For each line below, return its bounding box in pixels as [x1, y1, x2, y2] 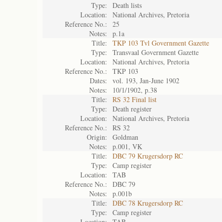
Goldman [112, 132, 138, 142]
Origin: [87, 132, 107, 142]
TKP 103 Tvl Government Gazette [112, 38, 209, 48]
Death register [112, 104, 152, 113]
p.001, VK [112, 142, 142, 151]
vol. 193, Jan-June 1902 [112, 76, 179, 85]
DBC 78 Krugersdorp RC [112, 198, 183, 208]
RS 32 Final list [112, 95, 157, 104]
